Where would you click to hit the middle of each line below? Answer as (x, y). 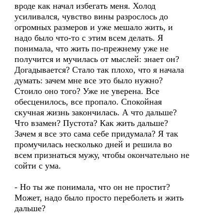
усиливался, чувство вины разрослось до (91, 16)
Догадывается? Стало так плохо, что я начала (99, 70)
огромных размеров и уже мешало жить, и (94, 27)
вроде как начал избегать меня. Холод (85, 6)
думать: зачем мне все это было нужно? (89, 80)
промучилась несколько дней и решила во (93, 144)
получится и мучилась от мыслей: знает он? (97, 59)
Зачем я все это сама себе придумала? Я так (96, 134)
